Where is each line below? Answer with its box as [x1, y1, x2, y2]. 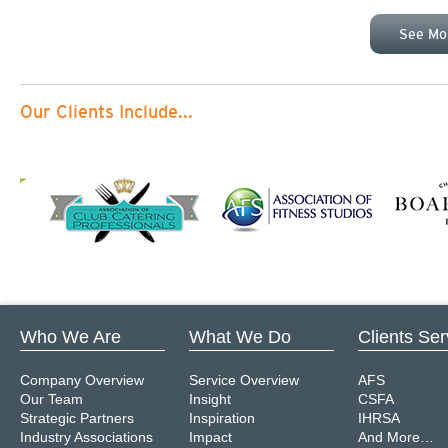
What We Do [189, 327, 291, 347]
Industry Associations [20, 429, 153, 445]
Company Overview [20, 372, 144, 388]
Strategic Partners [20, 410, 134, 426]
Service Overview [189, 372, 299, 388]
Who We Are [20, 327, 121, 347]
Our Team [20, 391, 83, 407]
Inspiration [189, 410, 255, 426]
